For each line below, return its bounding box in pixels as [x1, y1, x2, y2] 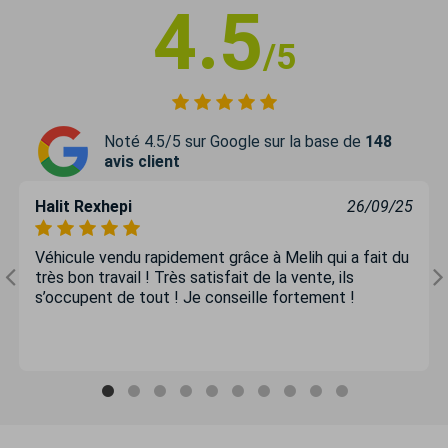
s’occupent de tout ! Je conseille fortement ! [35, 288, 355, 307]
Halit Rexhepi [35, 197, 132, 216]
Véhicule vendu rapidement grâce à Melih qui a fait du [35, 248, 409, 267]
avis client [104, 151, 180, 171]
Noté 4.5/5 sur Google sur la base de [104, 131, 365, 151]
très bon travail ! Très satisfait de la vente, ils [35, 268, 354, 287]
